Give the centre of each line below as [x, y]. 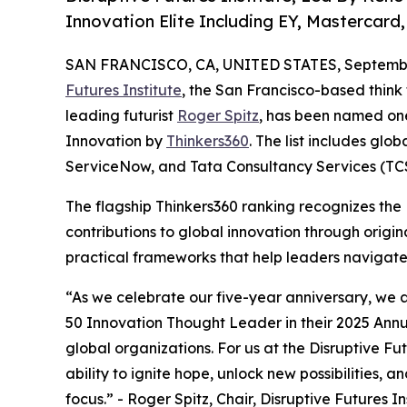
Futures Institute [124, 89]
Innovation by [116, 140]
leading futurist [121, 115]
